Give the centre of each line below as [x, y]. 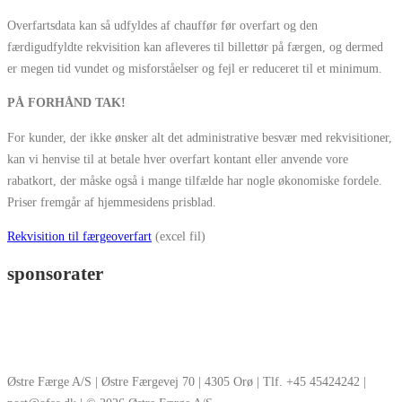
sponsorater [55, 274]
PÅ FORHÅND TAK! [66, 103]
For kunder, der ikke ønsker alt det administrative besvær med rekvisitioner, [200, 137]
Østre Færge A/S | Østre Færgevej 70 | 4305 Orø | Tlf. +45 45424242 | [187, 382]
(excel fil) [179, 236]
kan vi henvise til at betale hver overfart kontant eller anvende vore [178, 158]
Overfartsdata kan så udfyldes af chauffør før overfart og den [162, 25]
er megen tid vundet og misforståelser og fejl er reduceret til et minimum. [195, 68]
